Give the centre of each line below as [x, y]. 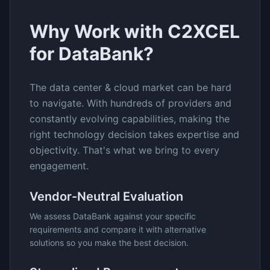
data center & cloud [94, 87]
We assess [51, 216]
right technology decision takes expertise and [134, 134]
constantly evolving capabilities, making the [130, 119]
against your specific [154, 216]
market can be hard [185, 87]
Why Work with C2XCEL [135, 31]
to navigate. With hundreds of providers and [130, 103]
